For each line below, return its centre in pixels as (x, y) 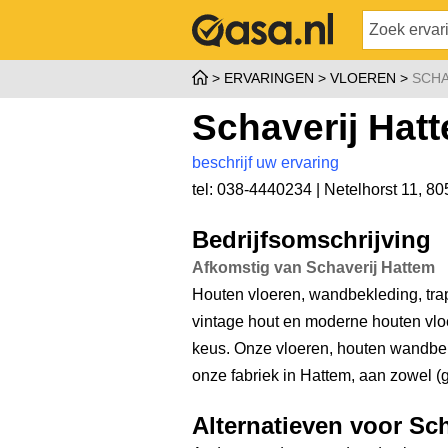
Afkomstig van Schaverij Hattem (313, 267)
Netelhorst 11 (371, 189)
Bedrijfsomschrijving (311, 240)
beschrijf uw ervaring (265, 162)
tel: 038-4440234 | (258, 189)
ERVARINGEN (269, 78)
